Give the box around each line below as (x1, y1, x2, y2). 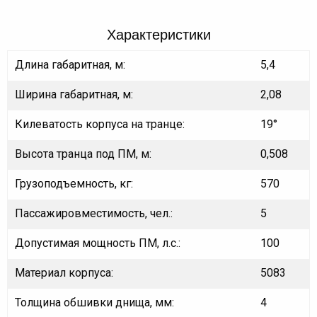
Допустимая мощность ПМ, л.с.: (15, 236, 180, 250)
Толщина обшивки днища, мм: (15, 296, 174, 310)
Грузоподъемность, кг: (15, 177, 133, 191)
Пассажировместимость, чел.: (15, 207, 173, 221)
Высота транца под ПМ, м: (15, 147, 151, 161)
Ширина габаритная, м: (15, 88, 133, 102)
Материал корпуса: (15, 266, 113, 280)
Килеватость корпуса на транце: (15, 117, 185, 132)
